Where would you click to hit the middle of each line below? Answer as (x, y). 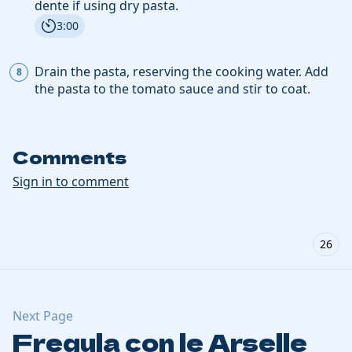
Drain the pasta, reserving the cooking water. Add (181, 71)
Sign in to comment (71, 181)
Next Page (43, 315)
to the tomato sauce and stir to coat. (202, 88)
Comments (70, 156)
